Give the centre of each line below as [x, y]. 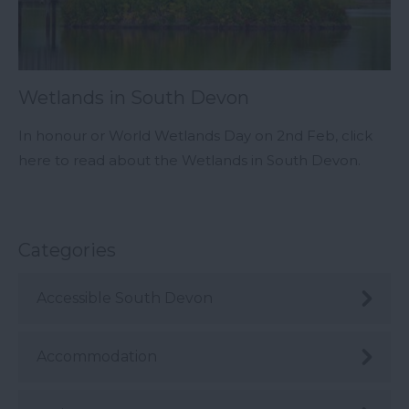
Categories [67, 250]
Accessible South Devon [125, 298]
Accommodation [97, 356]
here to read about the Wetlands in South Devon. [189, 160]
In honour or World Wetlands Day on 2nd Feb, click [195, 135]
